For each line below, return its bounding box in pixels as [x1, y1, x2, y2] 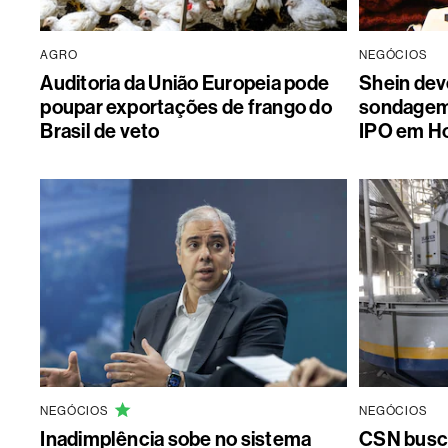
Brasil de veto [40, 119, 160, 144]
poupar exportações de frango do [40, 95, 332, 120]
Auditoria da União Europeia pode [40, 71, 329, 96]
